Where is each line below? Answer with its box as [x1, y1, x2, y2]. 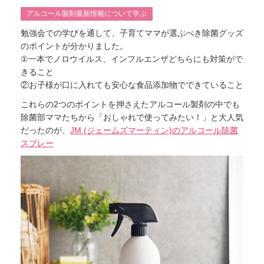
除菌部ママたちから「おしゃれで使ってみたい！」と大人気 [21, 112, 243, 122]
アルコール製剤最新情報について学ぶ [27, 9, 147, 18]
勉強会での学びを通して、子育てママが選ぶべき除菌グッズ [21, 28, 243, 38]
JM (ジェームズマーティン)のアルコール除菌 [70, 125, 238, 135]
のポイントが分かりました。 [21, 41, 128, 51]
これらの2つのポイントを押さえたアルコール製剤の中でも [21, 99, 240, 109]
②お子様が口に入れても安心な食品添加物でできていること [21, 80, 243, 90]
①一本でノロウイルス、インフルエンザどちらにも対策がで [21, 54, 243, 64]
